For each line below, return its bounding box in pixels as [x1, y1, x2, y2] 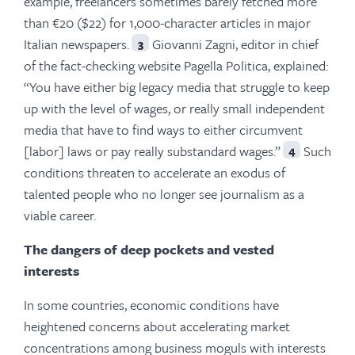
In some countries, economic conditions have [24, 295, 279, 315]
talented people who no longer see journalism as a [24, 184, 304, 204]
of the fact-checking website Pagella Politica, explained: [24, 55, 328, 75]
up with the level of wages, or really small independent [24, 98, 325, 118]
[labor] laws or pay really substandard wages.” [24, 141, 281, 161]
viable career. [24, 205, 96, 225]
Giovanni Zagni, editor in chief [149, 34, 319, 54]
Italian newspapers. [24, 34, 129, 54]
